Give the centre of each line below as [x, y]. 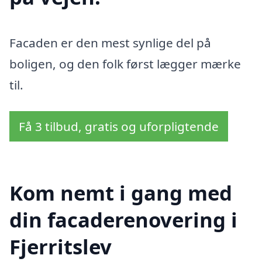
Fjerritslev [61, 247]
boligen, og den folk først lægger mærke [125, 63]
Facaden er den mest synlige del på [110, 42]
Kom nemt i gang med [121, 193]
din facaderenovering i [123, 220]
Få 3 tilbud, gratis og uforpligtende [119, 127]
